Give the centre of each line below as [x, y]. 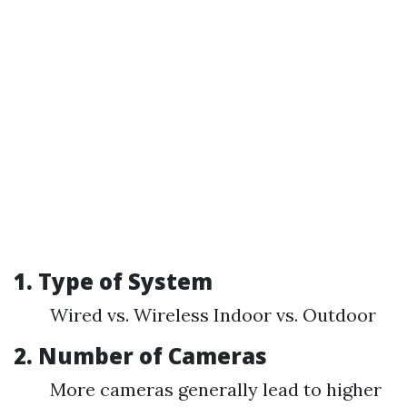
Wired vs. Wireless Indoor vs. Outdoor [213, 315]
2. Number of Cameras [140, 356]
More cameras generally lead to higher [216, 389]
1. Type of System [113, 281]
